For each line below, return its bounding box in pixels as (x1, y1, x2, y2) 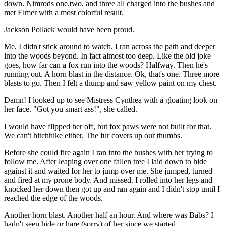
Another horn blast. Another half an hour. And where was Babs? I (4, 210, 213, 219)
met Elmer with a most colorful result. (4, 8, 124, 17)
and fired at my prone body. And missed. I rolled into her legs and (4, 175, 212, 184)
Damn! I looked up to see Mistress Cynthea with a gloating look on (4, 95, 217, 104)
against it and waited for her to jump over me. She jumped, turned (4, 166, 212, 175)
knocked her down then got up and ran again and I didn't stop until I (4, 184, 220, 193)
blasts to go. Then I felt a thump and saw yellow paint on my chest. (4, 78, 217, 87)
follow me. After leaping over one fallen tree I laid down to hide (4, 157, 207, 166)
